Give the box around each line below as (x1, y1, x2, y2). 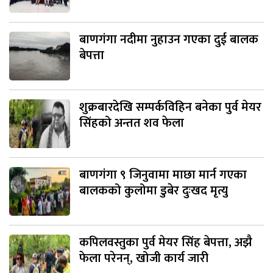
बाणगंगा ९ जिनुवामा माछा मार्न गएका (79, 164, 247, 185)
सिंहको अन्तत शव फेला (79, 112, 184, 133)
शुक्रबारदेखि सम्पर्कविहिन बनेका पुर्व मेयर (79, 96, 261, 118)
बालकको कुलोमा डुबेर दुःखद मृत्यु (79, 180, 228, 201)
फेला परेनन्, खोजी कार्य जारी (79, 247, 208, 269)
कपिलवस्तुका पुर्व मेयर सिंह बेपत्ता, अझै (79, 232, 252, 253)
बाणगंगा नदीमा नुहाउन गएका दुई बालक (79, 29, 258, 50)
